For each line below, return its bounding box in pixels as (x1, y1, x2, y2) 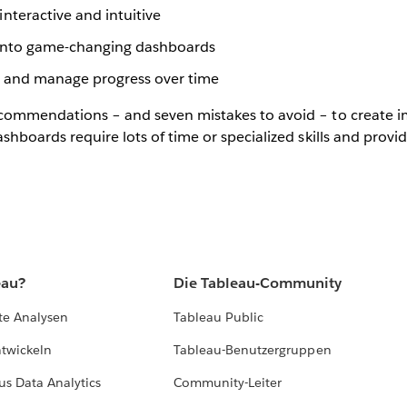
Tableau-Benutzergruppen (174, 342, 332, 359)
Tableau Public (174, 309, 264, 326)
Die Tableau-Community (174, 273, 342, 293)
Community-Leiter (174, 374, 283, 392)
